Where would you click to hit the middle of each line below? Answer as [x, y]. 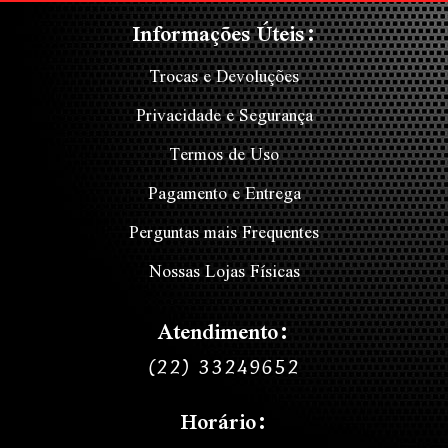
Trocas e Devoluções [224, 76]
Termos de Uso [224, 154]
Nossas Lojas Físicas [224, 271]
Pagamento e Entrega [224, 193]
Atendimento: [224, 332]
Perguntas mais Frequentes [224, 232]
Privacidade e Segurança [224, 115]
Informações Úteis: [224, 34]
